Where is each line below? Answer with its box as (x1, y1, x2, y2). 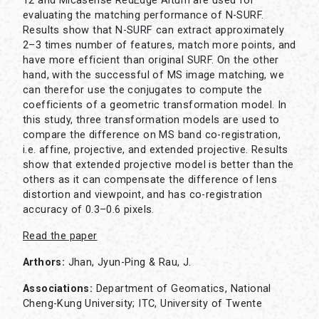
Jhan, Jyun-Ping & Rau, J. (65, 256, 192, 268)
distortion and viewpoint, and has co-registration (23, 189, 263, 201)
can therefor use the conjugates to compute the (23, 84, 263, 96)
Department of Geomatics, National (93, 283, 271, 295)
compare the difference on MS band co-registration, (23, 129, 281, 141)
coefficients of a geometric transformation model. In (23, 99, 287, 111)
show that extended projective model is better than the (23, 159, 294, 171)
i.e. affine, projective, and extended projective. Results (23, 144, 288, 156)
